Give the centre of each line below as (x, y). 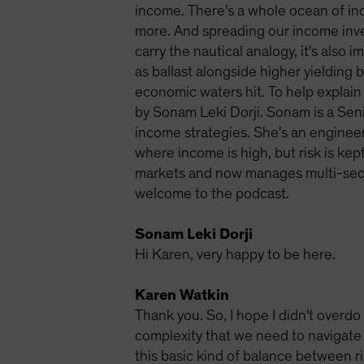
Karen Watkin (182, 295)
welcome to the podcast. (212, 194)
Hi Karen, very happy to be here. (236, 255)
